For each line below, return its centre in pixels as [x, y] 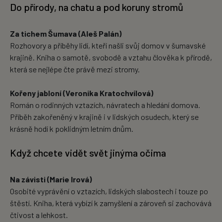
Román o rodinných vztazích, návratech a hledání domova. [105, 105]
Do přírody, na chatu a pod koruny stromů [97, 7]
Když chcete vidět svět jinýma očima [88, 153]
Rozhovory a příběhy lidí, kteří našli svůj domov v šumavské [108, 46]
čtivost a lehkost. [39, 215]
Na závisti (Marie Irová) [51, 179]
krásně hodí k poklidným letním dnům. [72, 129]
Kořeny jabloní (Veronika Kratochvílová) [82, 93]
